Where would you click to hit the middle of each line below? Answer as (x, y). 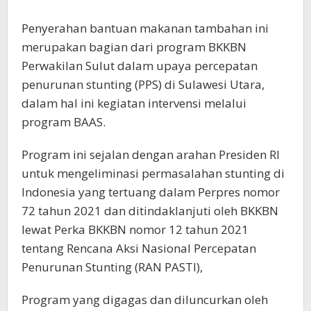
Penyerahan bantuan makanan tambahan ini (145, 28)
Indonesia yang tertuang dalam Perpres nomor (151, 192)
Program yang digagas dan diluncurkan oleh (145, 300)
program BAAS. (64, 122)
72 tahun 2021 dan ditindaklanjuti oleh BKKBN (150, 211)
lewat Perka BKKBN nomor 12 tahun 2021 (135, 229)
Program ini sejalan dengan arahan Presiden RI (151, 154)
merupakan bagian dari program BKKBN (134, 47)
